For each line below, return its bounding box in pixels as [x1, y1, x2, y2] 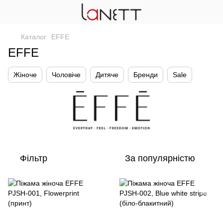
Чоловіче [52, 71, 81, 79]
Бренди [133, 71, 158, 79]
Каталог [21, 33, 46, 41]
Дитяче [96, 71, 118, 79]
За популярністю [125, 153, 195, 163]
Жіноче [13, 71, 37, 79]
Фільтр [20, 153, 47, 163]
